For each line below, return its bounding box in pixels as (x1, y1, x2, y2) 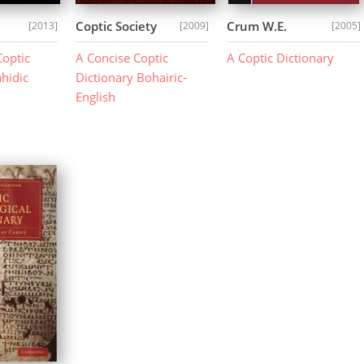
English (76, 89, 116, 106)
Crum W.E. (227, 17, 288, 34)
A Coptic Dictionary (227, 50, 335, 67)
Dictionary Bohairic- (76, 69, 188, 86)
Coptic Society (76, 17, 158, 34)
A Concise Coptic (76, 50, 169, 67)
